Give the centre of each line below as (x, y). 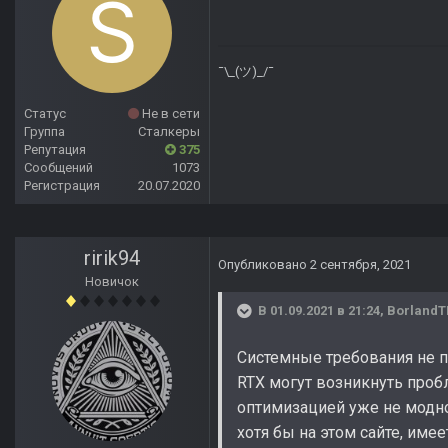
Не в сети (169, 114)
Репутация (55, 150)
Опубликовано (264, 265)
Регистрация (62, 186)
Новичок (112, 282)
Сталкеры (169, 132)
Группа (44, 132)
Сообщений (58, 168)
